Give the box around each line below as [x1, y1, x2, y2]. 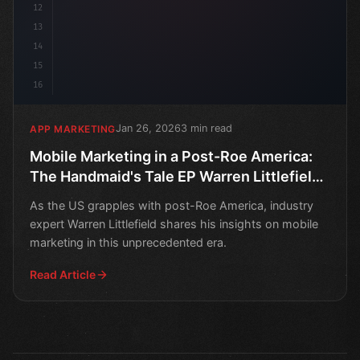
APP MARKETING [30, 122, 116, 135]
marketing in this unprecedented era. [30, 235, 227, 250]
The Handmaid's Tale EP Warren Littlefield [30, 168, 321, 186]
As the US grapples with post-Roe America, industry [30, 198, 313, 213]
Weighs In [30, 188, 98, 206]
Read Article [30, 268, 96, 282]
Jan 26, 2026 [115, 122, 181, 135]
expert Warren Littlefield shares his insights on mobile [30, 217, 318, 231]
